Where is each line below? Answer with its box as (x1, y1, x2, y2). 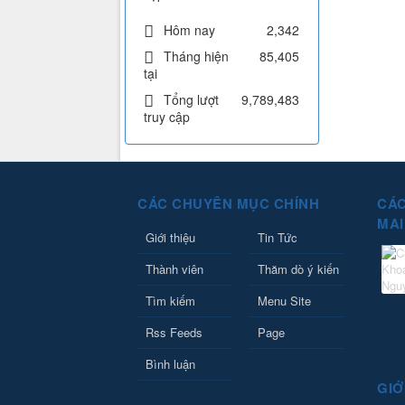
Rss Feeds (146, 324, 202, 342)
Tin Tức (257, 229, 297, 247)
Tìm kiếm (146, 292, 195, 310)
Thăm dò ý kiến (257, 260, 339, 278)
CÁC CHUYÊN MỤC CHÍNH (137, 193, 319, 214)
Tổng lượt (164, 90, 219, 109)
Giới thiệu (146, 229, 195, 247)
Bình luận (146, 355, 195, 373)
